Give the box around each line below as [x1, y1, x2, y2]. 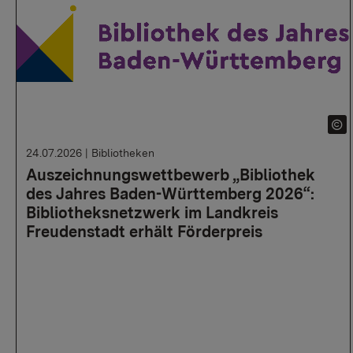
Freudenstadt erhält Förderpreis [26, 222, 262, 242]
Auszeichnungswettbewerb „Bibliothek [26, 165, 315, 185]
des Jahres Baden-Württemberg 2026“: [26, 184, 314, 204]
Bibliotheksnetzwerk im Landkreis [26, 203, 278, 223]
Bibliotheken [91, 147, 154, 160]
